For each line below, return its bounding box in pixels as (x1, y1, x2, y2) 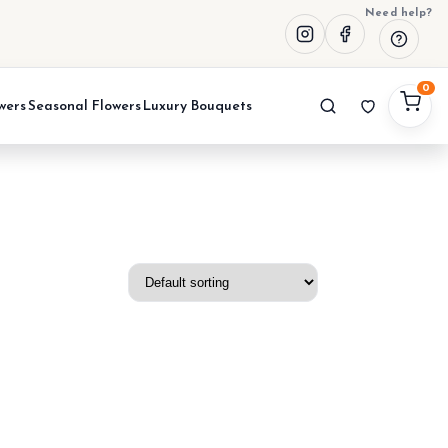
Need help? (365, 8, 432, 19)
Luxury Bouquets (142, 98, 252, 114)
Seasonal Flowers (27, 98, 141, 114)
